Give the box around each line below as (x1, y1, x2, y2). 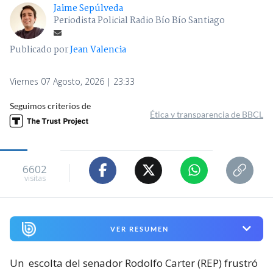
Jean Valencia (70, 42, 126, 57)
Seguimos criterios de (10, 100, 91, 111)
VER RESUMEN (110, 224, 169, 233)
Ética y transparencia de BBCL (150, 108, 263, 119)
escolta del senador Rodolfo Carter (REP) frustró (29, 255, 258, 270)
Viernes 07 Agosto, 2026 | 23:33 (10, 75, 135, 87)
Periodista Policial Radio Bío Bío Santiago (54, 13, 225, 28)
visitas (24, 173, 46, 184)
